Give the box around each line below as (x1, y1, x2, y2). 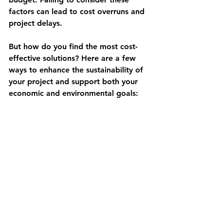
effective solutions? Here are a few (9, 53, 138, 63)
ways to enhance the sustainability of (9, 65, 145, 74)
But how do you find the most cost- (9, 41, 138, 51)
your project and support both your (9, 76, 140, 86)
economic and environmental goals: (9, 88, 138, 98)
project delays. (9, 18, 62, 28)
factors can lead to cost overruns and (9, 6, 147, 16)
